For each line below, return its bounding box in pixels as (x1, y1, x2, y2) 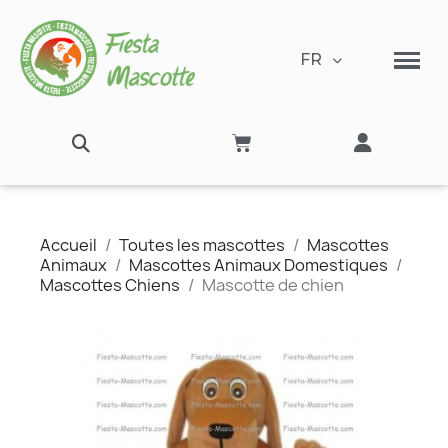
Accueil (40, 233, 97, 256)
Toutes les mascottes (119, 233, 285, 256)
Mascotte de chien (202, 273, 344, 296)
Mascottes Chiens (40, 273, 180, 296)
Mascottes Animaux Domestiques (129, 253, 388, 276)
